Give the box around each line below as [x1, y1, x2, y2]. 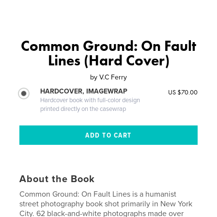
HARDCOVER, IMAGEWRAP [40, 87, 128, 95]
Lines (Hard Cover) [47, 51, 170, 70]
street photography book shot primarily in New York [19, 199, 193, 209]
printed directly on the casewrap [40, 105, 126, 113]
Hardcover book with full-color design [40, 96, 140, 104]
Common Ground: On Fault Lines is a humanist [19, 189, 177, 199]
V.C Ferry [99, 73, 127, 81]
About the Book [19, 173, 95, 185]
